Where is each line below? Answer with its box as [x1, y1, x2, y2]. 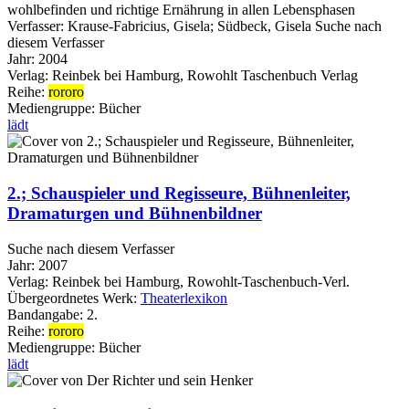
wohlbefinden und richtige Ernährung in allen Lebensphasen [7, 2, 355, 18]
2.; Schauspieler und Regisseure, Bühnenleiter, [7, 183, 351, 203]
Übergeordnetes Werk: [7, 289, 141, 306]
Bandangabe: [7, 306, 87, 322]
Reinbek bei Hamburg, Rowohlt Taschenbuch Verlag [52, 68, 358, 84]
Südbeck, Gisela [217, 18, 311, 35]
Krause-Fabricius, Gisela [68, 18, 210, 35]
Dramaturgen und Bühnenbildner [7, 203, 262, 223]
